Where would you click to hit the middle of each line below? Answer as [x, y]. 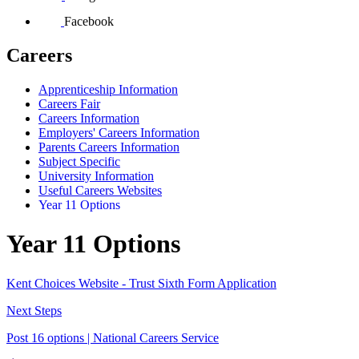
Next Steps [34, 310]
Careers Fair [69, 103]
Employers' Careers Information [119, 132]
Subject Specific [79, 161]
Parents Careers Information [109, 147]
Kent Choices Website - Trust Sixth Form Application [141, 283]
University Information [96, 175]
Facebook [89, 21]
